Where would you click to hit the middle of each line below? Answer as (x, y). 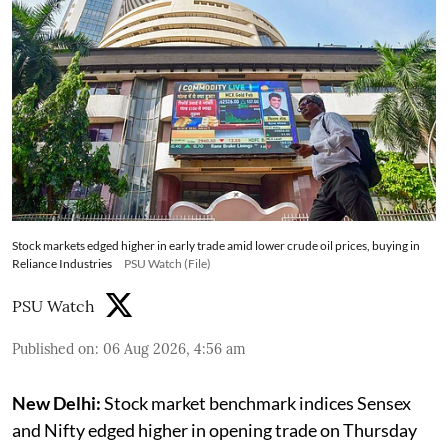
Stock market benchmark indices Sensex (256, 403)
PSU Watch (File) (167, 264)
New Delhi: (56, 403)
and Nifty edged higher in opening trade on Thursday (214, 430)
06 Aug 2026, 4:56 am (174, 349)
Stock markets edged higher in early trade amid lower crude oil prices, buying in (216, 246)
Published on (53, 349)
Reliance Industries (62, 264)
